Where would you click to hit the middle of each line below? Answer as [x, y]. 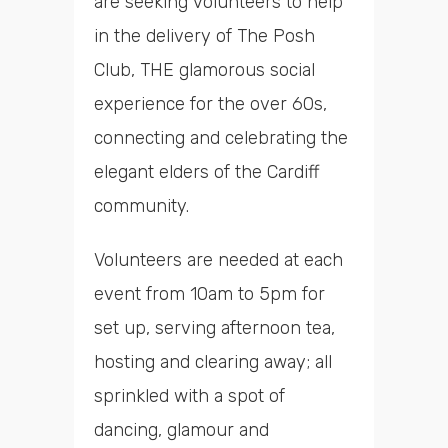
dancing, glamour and [181, 430]
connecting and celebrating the [221, 138]
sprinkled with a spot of [189, 396]
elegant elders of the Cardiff [207, 172]
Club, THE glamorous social [204, 70]
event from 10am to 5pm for [209, 294]
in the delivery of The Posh [204, 36]
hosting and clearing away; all [213, 362]
